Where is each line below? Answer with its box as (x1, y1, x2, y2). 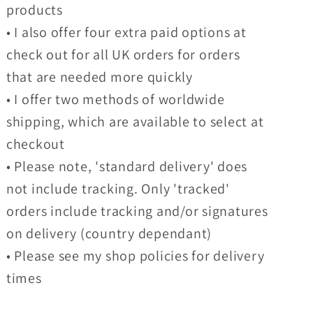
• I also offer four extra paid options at (6, 23, 247, 42)
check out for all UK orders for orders (6, 45, 240, 64)
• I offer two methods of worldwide (6, 90, 225, 109)
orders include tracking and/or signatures (6, 202, 268, 221)
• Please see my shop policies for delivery (6, 247, 265, 265)
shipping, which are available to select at (6, 112, 264, 131)
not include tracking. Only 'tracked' (6, 180, 230, 198)
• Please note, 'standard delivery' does (6, 157, 248, 176)
